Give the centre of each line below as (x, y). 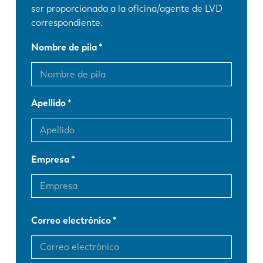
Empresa (50, 159)
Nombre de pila (64, 48)
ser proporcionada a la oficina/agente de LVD (127, 9)
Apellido (49, 103)
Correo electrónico (71, 220)
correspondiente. (67, 23)
